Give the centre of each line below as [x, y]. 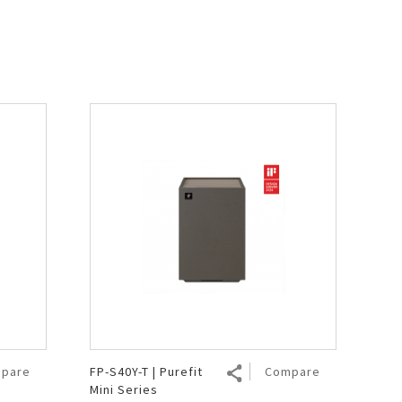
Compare [292, 371]
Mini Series [123, 389]
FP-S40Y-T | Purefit [146, 371]
